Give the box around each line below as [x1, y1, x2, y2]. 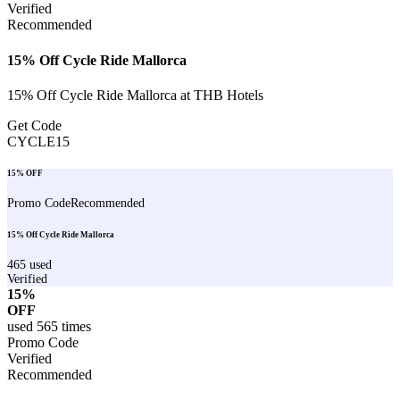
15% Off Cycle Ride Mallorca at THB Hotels [7, 87, 263, 103]
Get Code [7, 117, 62, 133]
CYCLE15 [7, 133, 70, 149]
